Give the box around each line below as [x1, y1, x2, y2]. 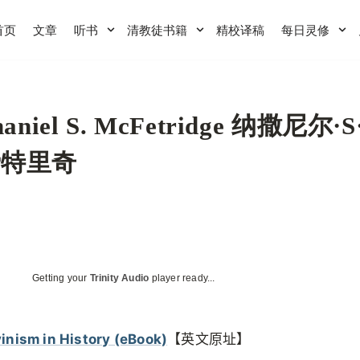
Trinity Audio [89, 272, 149, 284]
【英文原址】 [167, 331, 251, 347]
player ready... [149, 272, 215, 284]
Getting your [32, 272, 90, 284]
